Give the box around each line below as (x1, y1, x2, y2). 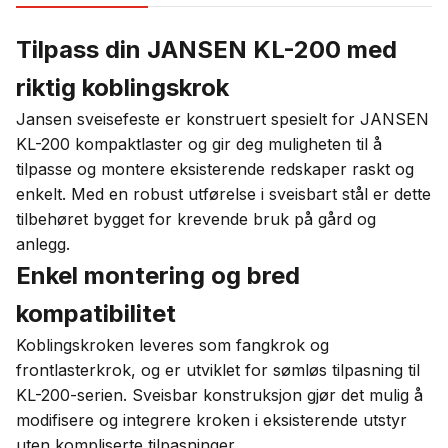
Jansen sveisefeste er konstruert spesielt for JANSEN (16, 109, 429, 129)
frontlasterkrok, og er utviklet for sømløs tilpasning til (16, 360, 420, 380)
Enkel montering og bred (16, 261, 300, 290)
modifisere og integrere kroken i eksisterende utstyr (16, 410, 407, 430)
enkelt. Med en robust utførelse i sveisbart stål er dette (16, 184, 431, 204)
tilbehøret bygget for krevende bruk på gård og (16, 209, 376, 229)
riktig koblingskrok (16, 73, 229, 102)
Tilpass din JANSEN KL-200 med (16, 35, 397, 64)
